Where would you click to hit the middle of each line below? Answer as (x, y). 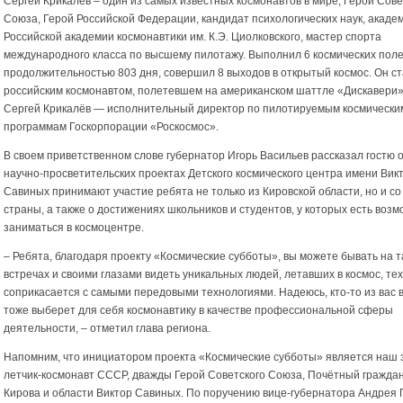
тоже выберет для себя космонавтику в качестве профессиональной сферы (198, 311)
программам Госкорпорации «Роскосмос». (111, 127)
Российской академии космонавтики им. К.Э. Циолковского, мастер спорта (193, 37)
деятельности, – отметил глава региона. (107, 329)
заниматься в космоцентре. (74, 228)
